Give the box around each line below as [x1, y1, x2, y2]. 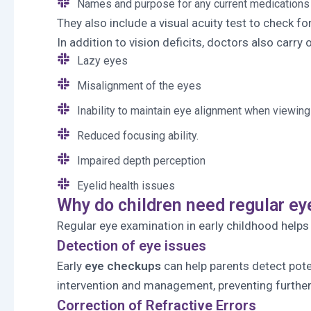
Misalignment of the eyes [76, 79, 201, 92]
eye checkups [85, 259, 161, 273]
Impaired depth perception [76, 154, 205, 167]
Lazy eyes [76, 54, 128, 67]
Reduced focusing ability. [76, 129, 199, 142]
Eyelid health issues [76, 179, 175, 192]
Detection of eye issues [57, 237, 206, 254]
